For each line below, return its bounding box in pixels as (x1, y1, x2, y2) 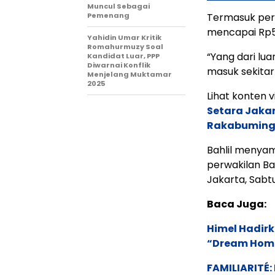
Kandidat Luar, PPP (87, 50, 160, 61)
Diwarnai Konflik (87, 60, 150, 70)
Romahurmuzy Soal (87, 41, 163, 52)
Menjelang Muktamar (87, 69, 172, 79)
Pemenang (87, 10, 130, 20)
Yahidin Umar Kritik (87, 32, 161, 42)
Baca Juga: (207, 196, 266, 211)
